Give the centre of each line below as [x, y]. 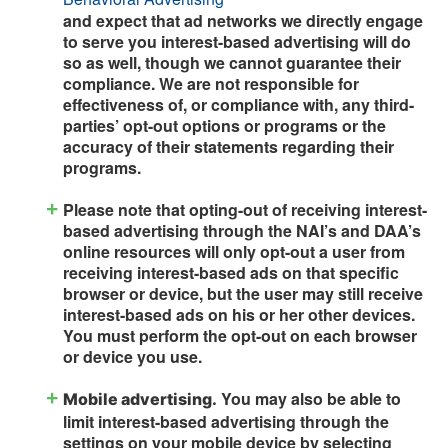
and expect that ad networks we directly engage [243, 20]
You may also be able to [309, 398]
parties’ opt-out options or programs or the [224, 125]
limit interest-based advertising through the [226, 421]
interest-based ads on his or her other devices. [239, 314]
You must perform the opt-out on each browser [240, 335]
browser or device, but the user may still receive [243, 293]
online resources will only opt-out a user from [234, 251]
